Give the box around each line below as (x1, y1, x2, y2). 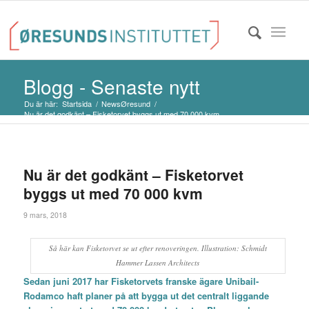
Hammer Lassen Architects (116, 257, 200, 268)
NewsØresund (101, 98, 150, 109)
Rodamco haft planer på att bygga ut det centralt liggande (23, 289, 269, 303)
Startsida (61, 98, 92, 109)
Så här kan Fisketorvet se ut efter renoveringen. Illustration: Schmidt (48, 243, 267, 254)
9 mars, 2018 (23, 210, 67, 220)
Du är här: (23, 98, 58, 109)
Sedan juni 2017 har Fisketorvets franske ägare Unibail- (23, 275, 259, 288)
